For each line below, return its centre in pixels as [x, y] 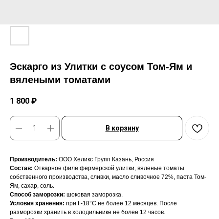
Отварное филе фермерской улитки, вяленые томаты [109, 168]
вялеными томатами [60, 80]
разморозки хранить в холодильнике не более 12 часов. [88, 212]
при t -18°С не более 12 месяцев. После [121, 204]
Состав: [21, 168]
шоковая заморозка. [94, 195]
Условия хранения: [37, 204]
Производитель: [33, 160]
